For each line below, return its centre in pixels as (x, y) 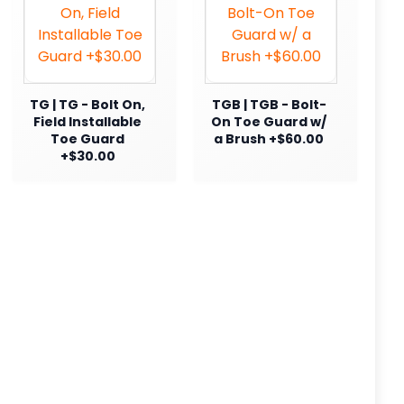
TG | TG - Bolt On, (87, 104)
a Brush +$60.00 (269, 138)
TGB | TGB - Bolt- (269, 104)
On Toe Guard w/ (269, 121)
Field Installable (87, 121)
